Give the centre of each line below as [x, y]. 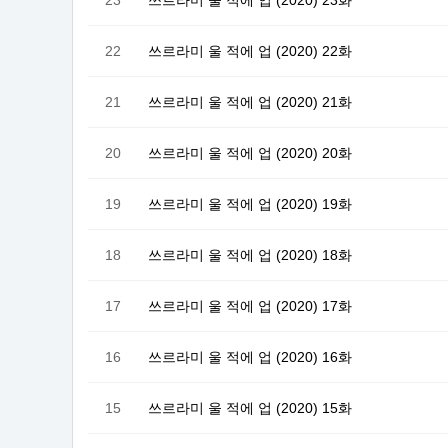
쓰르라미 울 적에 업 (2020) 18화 [250, 254]
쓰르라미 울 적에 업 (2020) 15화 [250, 407]
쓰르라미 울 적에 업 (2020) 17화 [250, 305]
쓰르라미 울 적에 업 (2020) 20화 [250, 152]
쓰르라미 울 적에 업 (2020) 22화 [250, 50]
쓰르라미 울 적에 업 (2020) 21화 [250, 101]
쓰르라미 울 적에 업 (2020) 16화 [250, 356]
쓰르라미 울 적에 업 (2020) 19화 [250, 203]
